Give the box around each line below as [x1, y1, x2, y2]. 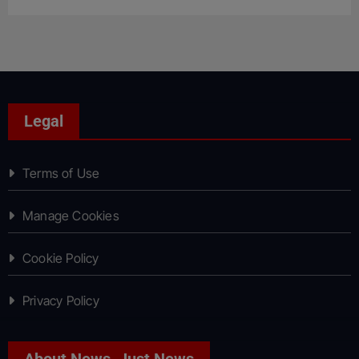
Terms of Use [22, 165, 100, 182]
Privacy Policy [22, 292, 99, 309]
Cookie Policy [22, 250, 99, 267]
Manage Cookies [22, 208, 119, 224]
